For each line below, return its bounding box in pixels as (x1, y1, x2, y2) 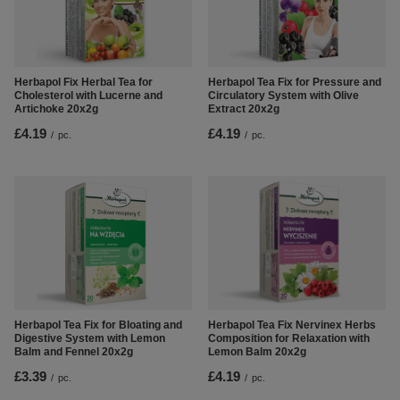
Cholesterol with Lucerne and (14, 89, 162, 103)
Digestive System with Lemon (14, 332, 165, 346)
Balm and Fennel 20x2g (14, 346, 133, 359)
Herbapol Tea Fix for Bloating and (14, 319, 182, 332)
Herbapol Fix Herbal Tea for (14, 76, 153, 89)
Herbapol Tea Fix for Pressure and (208, 76, 381, 89)
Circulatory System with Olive (208, 89, 359, 103)
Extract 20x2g (208, 103, 279, 116)
